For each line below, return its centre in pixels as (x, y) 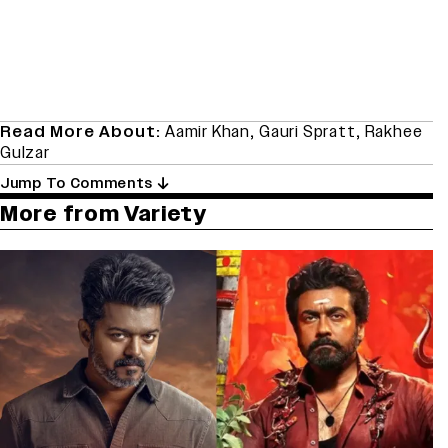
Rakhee (393, 131)
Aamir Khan (207, 131)
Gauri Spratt (307, 131)
